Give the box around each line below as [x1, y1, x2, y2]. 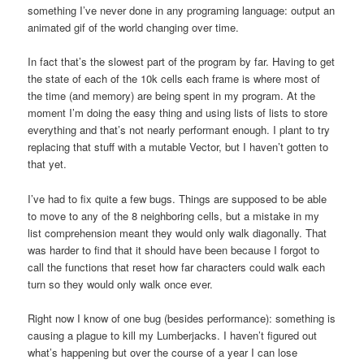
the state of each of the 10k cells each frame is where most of [28, 71, 321, 87]
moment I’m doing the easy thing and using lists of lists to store [28, 105, 328, 121]
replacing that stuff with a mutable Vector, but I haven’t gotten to [28, 139, 329, 155]
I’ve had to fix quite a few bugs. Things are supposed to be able [28, 190, 327, 206]
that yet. [28, 156, 67, 172]
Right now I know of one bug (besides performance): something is [28, 310, 336, 326]
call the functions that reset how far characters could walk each [28, 258, 326, 275]
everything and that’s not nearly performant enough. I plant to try [28, 122, 331, 138]
